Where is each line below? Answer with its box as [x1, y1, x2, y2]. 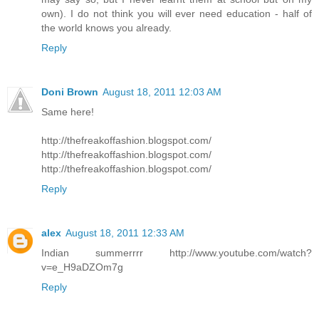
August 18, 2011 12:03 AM [103, 86, 221, 98]
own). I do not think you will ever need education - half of [41, 8, 312, 20]
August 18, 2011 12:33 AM [66, 227, 184, 239]
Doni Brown [41, 86, 98, 98]
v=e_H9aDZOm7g [41, 261, 123, 273]
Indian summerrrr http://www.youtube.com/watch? [41, 247, 312, 259]
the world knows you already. [41, 22, 172, 34]
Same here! [41, 106, 94, 118]
